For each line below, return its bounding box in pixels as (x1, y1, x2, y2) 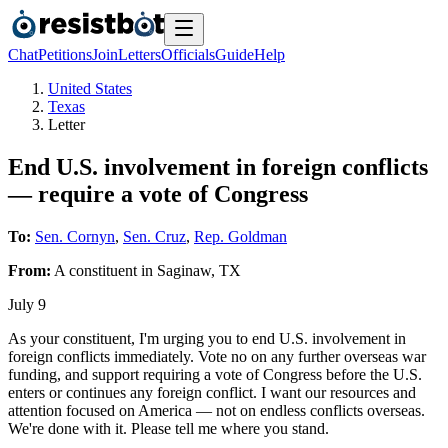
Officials (161, 46, 215, 63)
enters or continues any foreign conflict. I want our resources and (8, 383, 416, 401)
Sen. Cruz (123, 227, 186, 245)
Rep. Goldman (194, 227, 287, 245)
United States (48, 80, 132, 97)
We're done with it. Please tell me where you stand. (8, 419, 329, 437)
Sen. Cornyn (35, 227, 115, 245)
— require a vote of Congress (8, 180, 308, 207)
